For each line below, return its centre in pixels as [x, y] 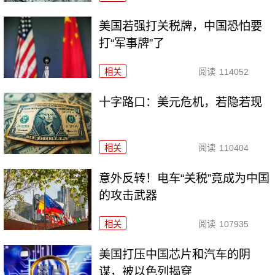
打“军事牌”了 [132, 44]
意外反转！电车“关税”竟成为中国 [184, 178]
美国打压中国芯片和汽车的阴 [175, 254]
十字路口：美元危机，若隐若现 [181, 102]
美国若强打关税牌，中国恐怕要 [181, 26]
